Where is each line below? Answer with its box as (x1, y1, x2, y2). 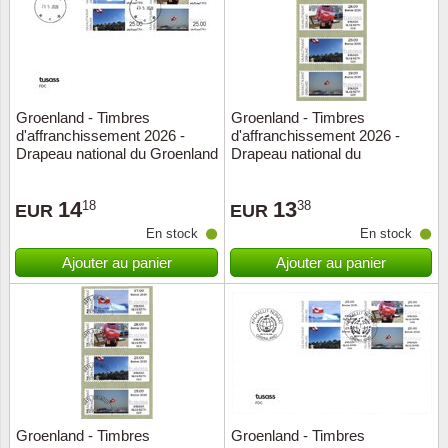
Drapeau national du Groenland (16, 145, 218, 162)
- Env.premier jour (16, 163, 132, 180)
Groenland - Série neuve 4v (231, 163, 410, 180)
